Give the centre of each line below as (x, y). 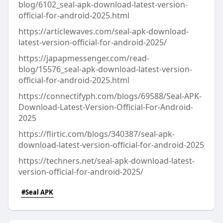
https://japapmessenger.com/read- (84, 58)
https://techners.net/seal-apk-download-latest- (106, 161)
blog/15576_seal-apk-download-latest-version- (105, 69)
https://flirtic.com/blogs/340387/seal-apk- (96, 134)
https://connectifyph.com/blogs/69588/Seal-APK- (110, 96)
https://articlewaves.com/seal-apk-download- (103, 31)
